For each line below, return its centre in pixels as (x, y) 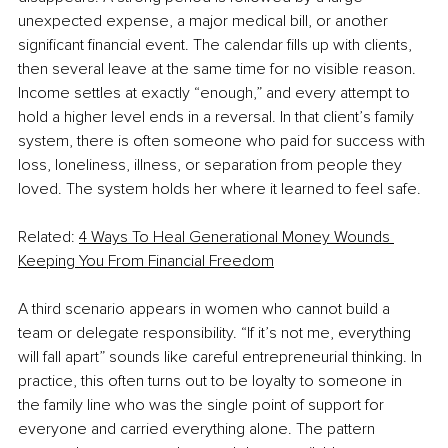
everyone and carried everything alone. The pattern (198, 429)
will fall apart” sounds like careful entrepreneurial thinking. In (222, 357)
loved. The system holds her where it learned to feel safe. (219, 189)
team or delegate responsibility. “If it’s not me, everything (216, 333)
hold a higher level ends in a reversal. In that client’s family (218, 117)
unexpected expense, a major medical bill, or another (205, 21)
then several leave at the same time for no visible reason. (219, 69)
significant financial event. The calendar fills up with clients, (217, 45)
